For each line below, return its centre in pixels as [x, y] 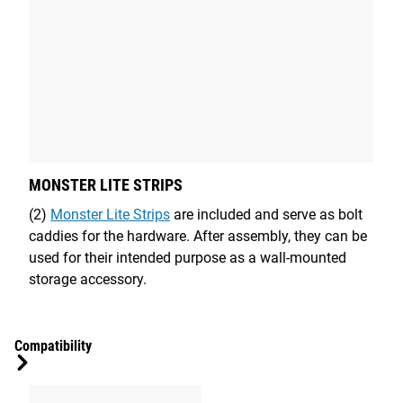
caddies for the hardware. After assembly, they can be [198, 236]
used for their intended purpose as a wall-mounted [188, 257]
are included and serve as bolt [266, 214]
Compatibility [53, 345]
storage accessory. [88, 279]
